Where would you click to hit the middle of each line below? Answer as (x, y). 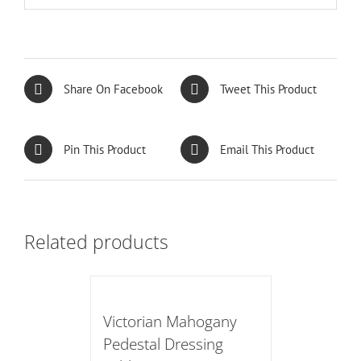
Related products (96, 242)
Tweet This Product (268, 89)
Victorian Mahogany (170, 321)
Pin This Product (105, 149)
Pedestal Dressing (163, 343)
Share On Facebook (113, 89)
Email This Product (267, 149)
